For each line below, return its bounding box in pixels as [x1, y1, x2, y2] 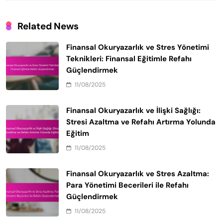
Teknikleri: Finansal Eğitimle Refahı [66, 53, 192, 64]
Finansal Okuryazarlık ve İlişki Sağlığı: [66, 105, 201, 115]
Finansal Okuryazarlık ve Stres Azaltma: [66, 168, 209, 179]
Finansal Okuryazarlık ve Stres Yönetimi [66, 42, 209, 52]
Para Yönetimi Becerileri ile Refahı [66, 180, 189, 190]
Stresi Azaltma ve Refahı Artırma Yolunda [66, 116, 216, 127]
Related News [17, 19, 79, 32]
